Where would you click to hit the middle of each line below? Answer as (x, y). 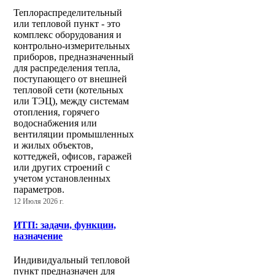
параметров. (39, 190)
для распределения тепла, (67, 68)
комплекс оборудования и (68, 35)
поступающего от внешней (70, 79)
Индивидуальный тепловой (72, 260)
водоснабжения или (55, 123)
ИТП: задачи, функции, (65, 225)
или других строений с (62, 168)
